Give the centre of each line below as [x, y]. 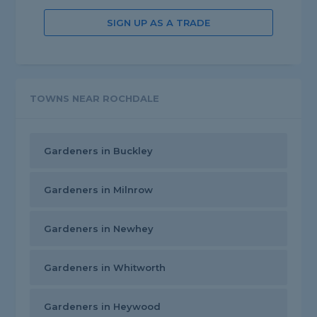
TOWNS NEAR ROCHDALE [95, 99]
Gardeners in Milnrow [99, 190]
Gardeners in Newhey [99, 229]
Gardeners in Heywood [103, 307]
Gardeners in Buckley [99, 151]
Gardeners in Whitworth [105, 268]
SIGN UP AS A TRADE [158, 23]
